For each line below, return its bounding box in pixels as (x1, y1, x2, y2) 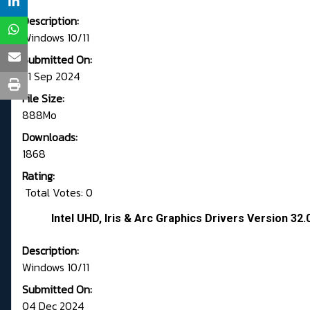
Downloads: (22, 129, 77, 146)
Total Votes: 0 (22, 184, 93, 201)
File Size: (22, 90, 64, 107)
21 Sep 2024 (22, 68, 80, 85)
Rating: (22, 167, 55, 185)
